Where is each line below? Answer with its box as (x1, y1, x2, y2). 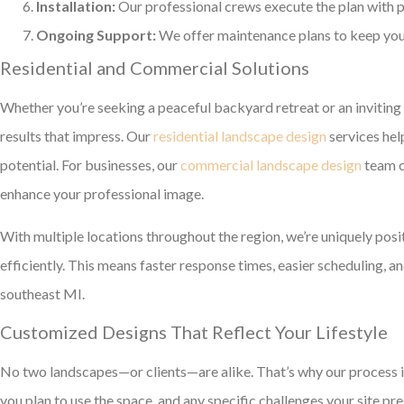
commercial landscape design (180, 156, 362, 174)
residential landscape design (153, 127, 326, 145)
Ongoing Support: (36, 26, 156, 44)
